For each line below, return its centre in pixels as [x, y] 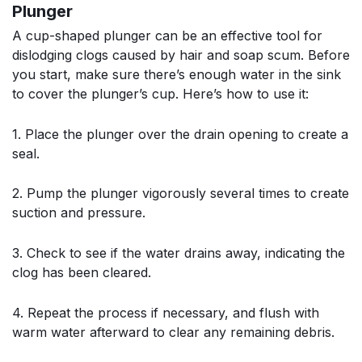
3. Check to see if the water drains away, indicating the [179, 253]
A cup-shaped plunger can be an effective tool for [167, 36]
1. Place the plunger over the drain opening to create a [180, 134]
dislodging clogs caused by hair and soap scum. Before [181, 55]
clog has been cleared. [82, 272]
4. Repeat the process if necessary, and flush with [166, 312]
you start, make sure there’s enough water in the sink [177, 75]
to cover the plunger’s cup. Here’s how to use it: [160, 94]
